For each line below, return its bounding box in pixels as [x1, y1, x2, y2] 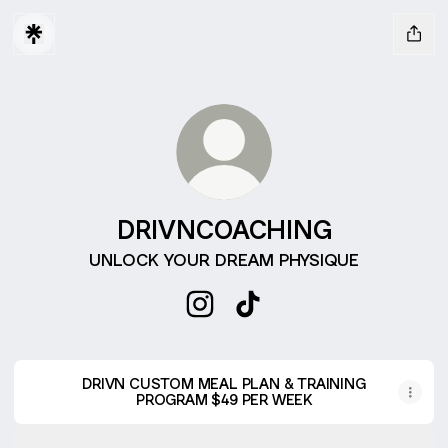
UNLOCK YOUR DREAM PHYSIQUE [89, 249, 359, 271]
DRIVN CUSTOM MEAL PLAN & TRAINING [82, 374, 366, 393]
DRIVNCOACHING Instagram [199, 316, 414, 338]
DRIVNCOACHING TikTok [247, 316, 438, 338]
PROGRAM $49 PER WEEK [136, 390, 312, 409]
